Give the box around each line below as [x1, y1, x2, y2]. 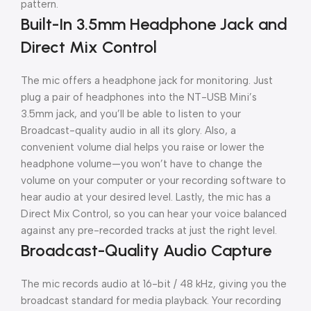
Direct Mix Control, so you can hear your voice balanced [21, 208, 287, 220]
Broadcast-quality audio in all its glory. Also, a [21, 124, 236, 137]
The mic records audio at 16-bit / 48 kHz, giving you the [21, 278, 287, 290]
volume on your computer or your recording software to [21, 174, 286, 187]
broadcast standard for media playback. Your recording [21, 294, 281, 307]
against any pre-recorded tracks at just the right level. [21, 224, 277, 237]
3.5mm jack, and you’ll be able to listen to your [21, 108, 241, 120]
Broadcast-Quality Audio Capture [21, 240, 271, 260]
